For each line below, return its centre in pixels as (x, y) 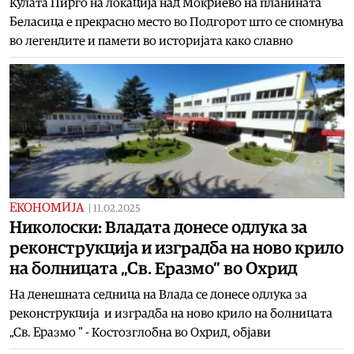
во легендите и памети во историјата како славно (151, 41)
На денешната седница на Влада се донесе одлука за (158, 294)
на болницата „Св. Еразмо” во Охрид (153, 268)
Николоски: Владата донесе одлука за (158, 227)
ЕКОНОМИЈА (47, 207)
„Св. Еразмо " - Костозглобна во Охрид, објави (140, 332)
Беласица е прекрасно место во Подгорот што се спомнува (177, 22)
